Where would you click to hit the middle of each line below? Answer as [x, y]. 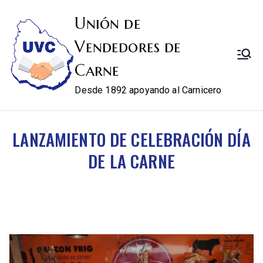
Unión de [108, 23]
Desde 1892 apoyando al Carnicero [148, 90]
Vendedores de [128, 47]
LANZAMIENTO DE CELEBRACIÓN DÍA [131, 139]
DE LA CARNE [131, 161]
